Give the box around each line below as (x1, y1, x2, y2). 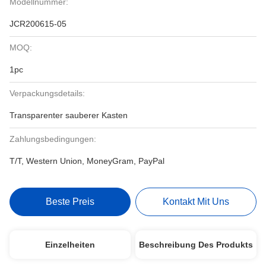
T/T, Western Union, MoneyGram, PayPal (9, 156, 164, 166)
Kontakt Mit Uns (163, 197, 230, 207)
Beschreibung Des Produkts (139, 240, 254, 249)
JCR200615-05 (9, 19, 66, 28)
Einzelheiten (45, 240, 95, 249)
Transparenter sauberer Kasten (9, 110, 128, 120)
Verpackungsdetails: (9, 88, 85, 98)
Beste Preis (45, 197, 94, 207)
